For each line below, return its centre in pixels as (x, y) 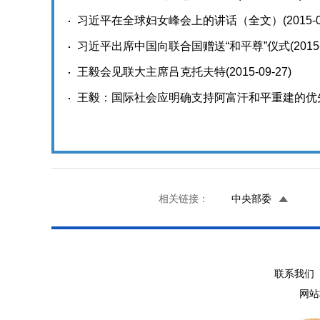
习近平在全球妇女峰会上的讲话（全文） (180, 20)
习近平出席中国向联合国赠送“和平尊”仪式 (184, 46)
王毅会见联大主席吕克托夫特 (151, 72)
